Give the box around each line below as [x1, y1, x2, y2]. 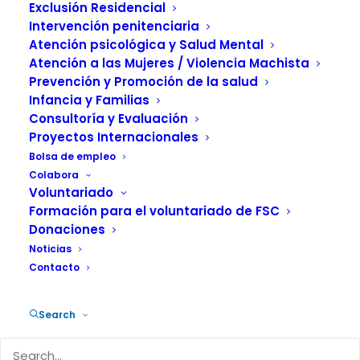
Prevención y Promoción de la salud [29, 73, 258, 90]
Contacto [29, 260, 80, 274]
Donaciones [29, 221, 105, 238]
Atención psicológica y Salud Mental [29, 36, 264, 53]
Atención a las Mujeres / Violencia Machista [29, 55, 309, 72]
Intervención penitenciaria [29, 18, 199, 35]
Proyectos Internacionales [29, 129, 198, 145]
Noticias [29, 242, 72, 256]
